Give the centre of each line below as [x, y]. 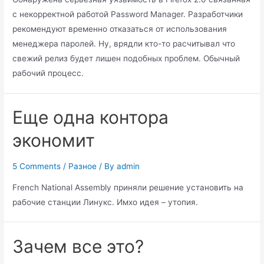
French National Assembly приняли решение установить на [128, 187]
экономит [54, 141]
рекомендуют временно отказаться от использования [120, 29]
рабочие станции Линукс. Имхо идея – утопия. [105, 202]
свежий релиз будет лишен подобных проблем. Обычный [126, 59]
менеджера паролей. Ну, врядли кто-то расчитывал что [124, 44]
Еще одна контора [91, 118]
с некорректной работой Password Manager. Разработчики [128, 14]
